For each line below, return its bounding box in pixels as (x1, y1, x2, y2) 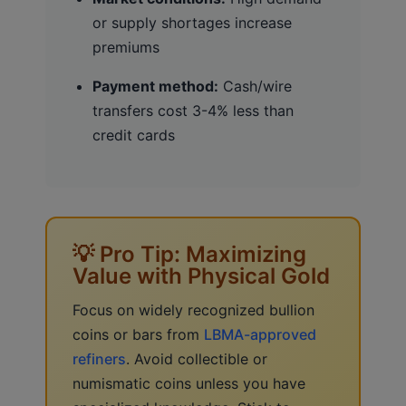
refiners (72, 349, 126, 368)
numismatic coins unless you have (72, 373, 305, 392)
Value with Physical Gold (72, 262, 330, 289)
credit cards (92, 125, 175, 144)
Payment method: (92, 76, 218, 95)
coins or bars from (72, 324, 204, 343)
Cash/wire (218, 76, 292, 95)
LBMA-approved (204, 324, 316, 343)
